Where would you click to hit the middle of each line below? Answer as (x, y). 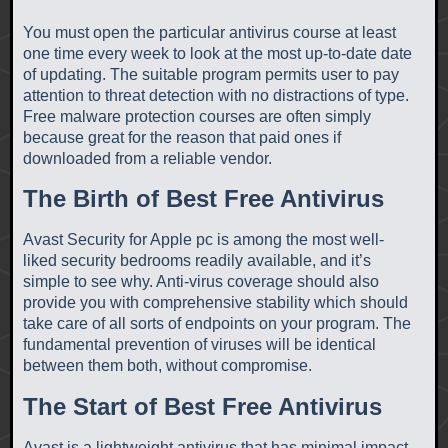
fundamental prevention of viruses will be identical (199, 345)
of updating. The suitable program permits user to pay (211, 74)
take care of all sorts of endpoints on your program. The (217, 324)
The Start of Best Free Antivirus (202, 407)
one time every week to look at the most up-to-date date (217, 53)
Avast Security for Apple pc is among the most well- (203, 240)
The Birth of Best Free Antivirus (203, 199)
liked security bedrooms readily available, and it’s (197, 261)
